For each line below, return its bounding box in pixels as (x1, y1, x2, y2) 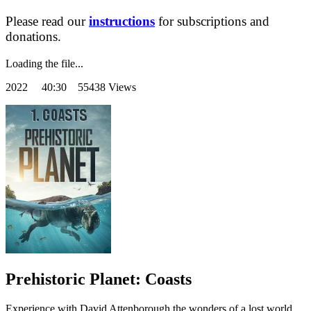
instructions (89, 14, 155, 28)
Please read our (6, 14, 89, 28)
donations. (6, 29, 61, 44)
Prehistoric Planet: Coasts (6, 270, 192, 289)
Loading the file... (6, 58, 83, 70)
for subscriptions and (155, 14, 269, 28)
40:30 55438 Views (42, 81, 136, 94)
